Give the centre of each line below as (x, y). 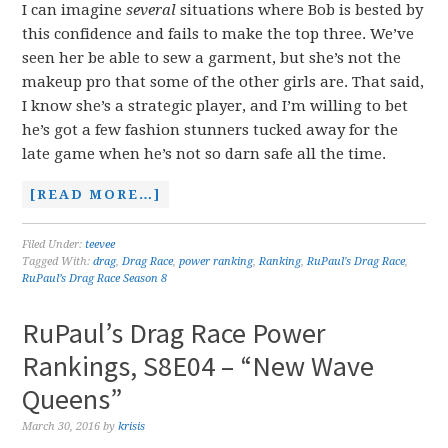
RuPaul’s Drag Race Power (174, 333)
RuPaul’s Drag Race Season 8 (95, 278)
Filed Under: (54, 244)
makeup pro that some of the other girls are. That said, (223, 82)
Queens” (72, 399)
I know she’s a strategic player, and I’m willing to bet (215, 106)
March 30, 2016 (61, 426)
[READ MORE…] (96, 194)
